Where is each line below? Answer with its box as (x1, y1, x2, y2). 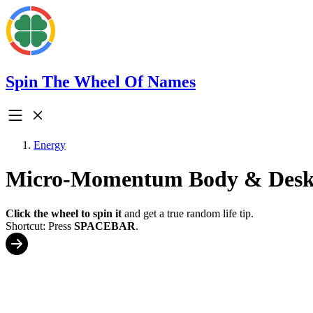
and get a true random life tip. (122, 207, 254, 219)
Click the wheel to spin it (6, 207, 122, 219)
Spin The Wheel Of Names (6, 72, 196, 91)
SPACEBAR (74, 219, 136, 232)
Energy (34, 138, 66, 151)
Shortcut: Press (6, 219, 74, 232)
